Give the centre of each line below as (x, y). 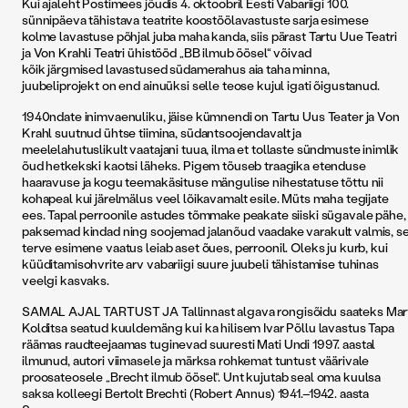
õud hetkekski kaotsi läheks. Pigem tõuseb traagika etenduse (194, 165)
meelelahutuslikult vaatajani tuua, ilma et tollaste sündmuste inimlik (211, 149)
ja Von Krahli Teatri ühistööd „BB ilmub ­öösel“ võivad (167, 52)
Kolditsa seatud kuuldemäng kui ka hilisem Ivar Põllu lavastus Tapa (208, 327)
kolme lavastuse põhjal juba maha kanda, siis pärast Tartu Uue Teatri (209, 36)
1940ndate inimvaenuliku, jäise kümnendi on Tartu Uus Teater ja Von (211, 116)
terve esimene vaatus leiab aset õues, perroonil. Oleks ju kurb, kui (205, 247)
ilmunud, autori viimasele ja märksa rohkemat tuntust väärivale (196, 360)
